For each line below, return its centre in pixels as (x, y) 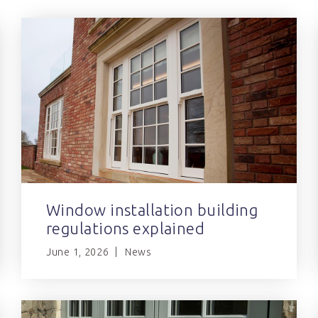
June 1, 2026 (78, 252)
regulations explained (126, 228)
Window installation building (152, 209)
